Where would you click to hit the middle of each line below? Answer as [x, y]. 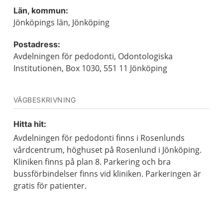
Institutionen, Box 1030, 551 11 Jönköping [90, 68]
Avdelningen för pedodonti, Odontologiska [93, 56]
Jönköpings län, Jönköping [61, 22]
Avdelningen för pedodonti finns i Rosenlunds [99, 138]
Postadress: [37, 44]
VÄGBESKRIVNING [45, 100]
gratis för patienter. [50, 186]
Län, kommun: [41, 10]
